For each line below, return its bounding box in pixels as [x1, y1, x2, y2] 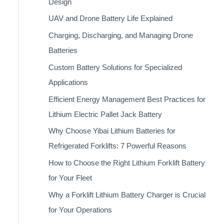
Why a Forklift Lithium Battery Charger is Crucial [48, 190, 205, 199]
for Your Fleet [48, 173, 92, 182]
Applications [48, 77, 88, 86]
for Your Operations [48, 205, 112, 214]
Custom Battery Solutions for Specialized [48, 62, 182, 71]
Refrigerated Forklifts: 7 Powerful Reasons [48, 141, 186, 150]
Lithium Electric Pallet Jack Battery [48, 109, 162, 118]
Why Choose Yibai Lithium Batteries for [48, 126, 175, 135]
